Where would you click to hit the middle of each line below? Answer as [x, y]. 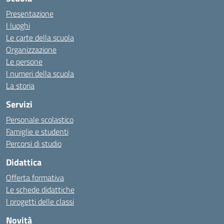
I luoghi [18, 25]
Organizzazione [31, 49]
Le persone [24, 61]
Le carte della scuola [40, 37]
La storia [20, 85]
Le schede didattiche [40, 189]
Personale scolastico [40, 119]
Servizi [19, 104]
